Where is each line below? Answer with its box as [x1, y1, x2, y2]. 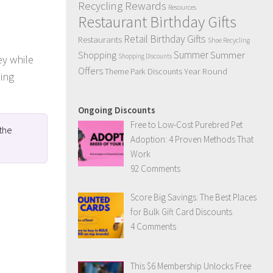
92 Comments [130, 163, 181, 174]
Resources [168, 2, 196, 12]
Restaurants [78, 34, 122, 45]
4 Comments [130, 220, 177, 232]
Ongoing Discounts [78, 104, 155, 116]
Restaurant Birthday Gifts [78, 12, 236, 32]
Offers [78, 64, 103, 77]
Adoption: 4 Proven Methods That [130, 133, 254, 145]
